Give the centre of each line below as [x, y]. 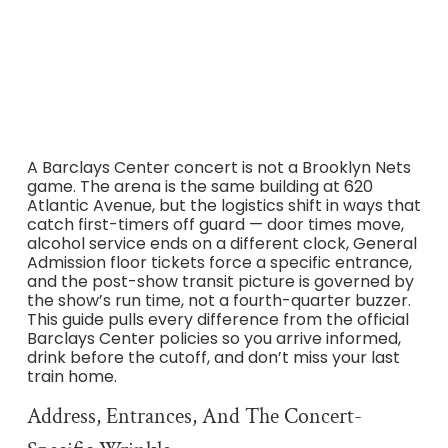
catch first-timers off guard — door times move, [215, 224]
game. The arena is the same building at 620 [199, 186]
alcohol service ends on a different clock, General [221, 243]
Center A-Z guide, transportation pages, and [224, 33]
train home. [71, 376]
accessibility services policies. [224, 50]
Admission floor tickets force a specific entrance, [219, 262]
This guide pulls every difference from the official [217, 319]
